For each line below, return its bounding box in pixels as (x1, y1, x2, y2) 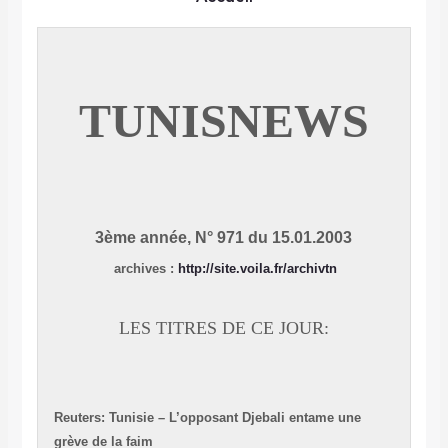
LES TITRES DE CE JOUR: (118, 318, 329, 339)
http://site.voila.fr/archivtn (178, 261, 338, 277)
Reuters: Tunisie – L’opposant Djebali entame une (53, 410, 361, 426)
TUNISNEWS (78, 94, 369, 148)
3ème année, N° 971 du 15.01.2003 (95, 229, 353, 247)
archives (110, 261, 171, 277)
